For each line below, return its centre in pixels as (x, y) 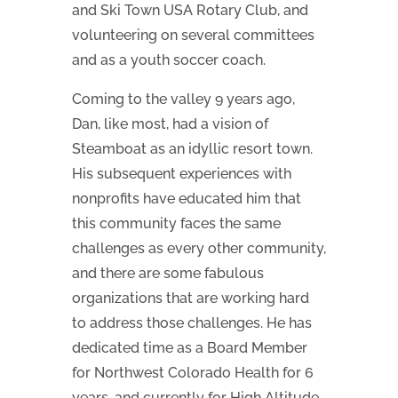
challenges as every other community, (199, 248)
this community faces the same (176, 223)
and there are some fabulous (167, 273)
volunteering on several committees (193, 35)
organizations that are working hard (190, 298)
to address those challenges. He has (191, 322)
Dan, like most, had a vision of (170, 123)
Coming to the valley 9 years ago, (183, 99)
